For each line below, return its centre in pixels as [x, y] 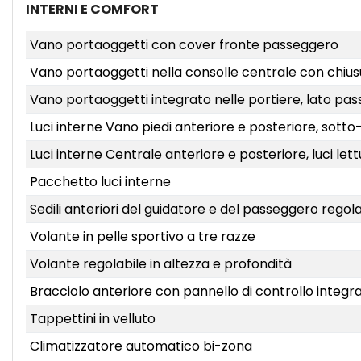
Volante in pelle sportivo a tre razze [142, 237]
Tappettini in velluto [92, 319]
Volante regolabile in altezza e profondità [160, 264]
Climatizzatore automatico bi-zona [141, 346]
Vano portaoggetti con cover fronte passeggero [184, 45]
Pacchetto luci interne [100, 182]
